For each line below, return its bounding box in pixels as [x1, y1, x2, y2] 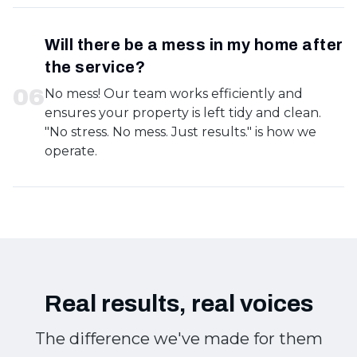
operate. [45, 143, 97, 159]
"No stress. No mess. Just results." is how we [45, 124, 316, 139]
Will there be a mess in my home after [45, 36, 343, 53]
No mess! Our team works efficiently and [45, 86, 303, 101]
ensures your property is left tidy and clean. [45, 105, 321, 120]
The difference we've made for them [34, 329, 323, 348]
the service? [45, 58, 145, 76]
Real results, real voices [44, 291, 313, 316]
